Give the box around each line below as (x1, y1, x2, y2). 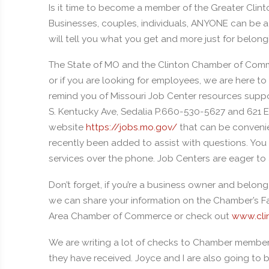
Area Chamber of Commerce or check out (48, 211, 232, 222)
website (48, 122, 86, 133)
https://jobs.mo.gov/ (85, 122, 177, 133)
